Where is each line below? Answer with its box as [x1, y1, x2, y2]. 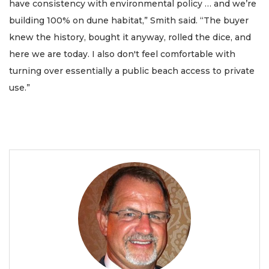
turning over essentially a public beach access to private [9, 65, 255, 77]
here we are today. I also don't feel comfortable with [9, 49, 235, 60]
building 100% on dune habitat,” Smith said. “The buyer [9, 15, 249, 26]
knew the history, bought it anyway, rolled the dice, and [9, 32, 251, 43]
